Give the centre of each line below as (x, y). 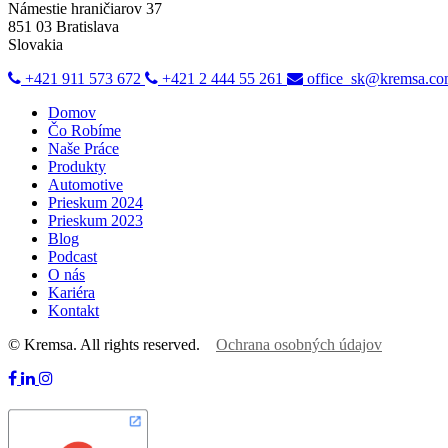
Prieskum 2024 (95, 203)
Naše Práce (83, 149)
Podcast (72, 257)
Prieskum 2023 (95, 221)
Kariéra (71, 293)
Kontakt (73, 311)
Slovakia (35, 45)
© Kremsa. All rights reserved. (112, 345)
